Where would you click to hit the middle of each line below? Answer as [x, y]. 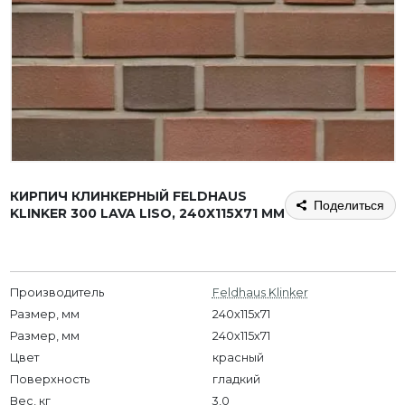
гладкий [236, 379]
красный [238, 357]
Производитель [57, 292]
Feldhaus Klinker [260, 292]
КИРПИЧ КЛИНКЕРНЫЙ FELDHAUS [128, 196]
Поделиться [348, 205]
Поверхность [49, 379]
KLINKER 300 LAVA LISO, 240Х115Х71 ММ [147, 213]
